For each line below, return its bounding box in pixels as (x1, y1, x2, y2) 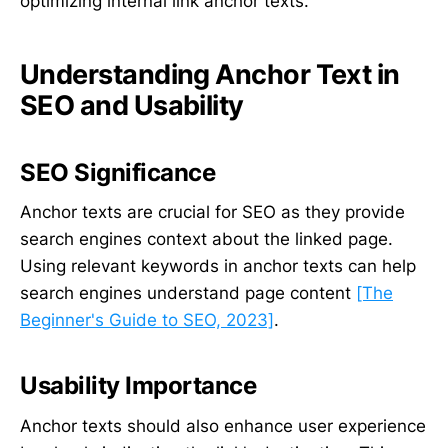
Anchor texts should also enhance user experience (20, 415, 426, 436)
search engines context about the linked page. (20, 229, 393, 250)
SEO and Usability (20, 88, 244, 122)
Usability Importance (20, 371, 257, 401)
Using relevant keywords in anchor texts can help (20, 256, 416, 277)
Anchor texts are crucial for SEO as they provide (20, 202, 405, 223)
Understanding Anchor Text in (20, 57, 400, 91)
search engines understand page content (20, 283, 356, 304)
